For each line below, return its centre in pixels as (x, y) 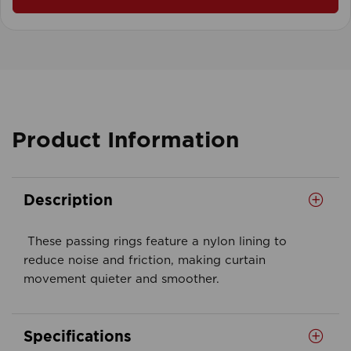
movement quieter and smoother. (121, 279)
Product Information (125, 139)
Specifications (78, 336)
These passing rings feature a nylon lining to (155, 242)
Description (68, 199)
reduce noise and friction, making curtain (145, 261)
